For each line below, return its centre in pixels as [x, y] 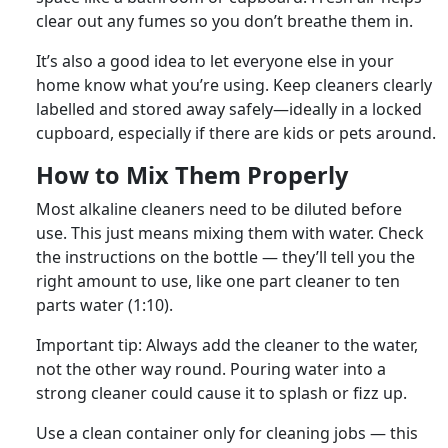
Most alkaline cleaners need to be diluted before [219, 208]
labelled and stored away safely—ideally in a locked [229, 108]
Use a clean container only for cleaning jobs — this [227, 432]
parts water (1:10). [104, 304]
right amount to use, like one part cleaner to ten [218, 280]
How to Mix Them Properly [192, 174]
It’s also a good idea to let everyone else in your [215, 60]
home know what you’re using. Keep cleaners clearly [234, 84]
